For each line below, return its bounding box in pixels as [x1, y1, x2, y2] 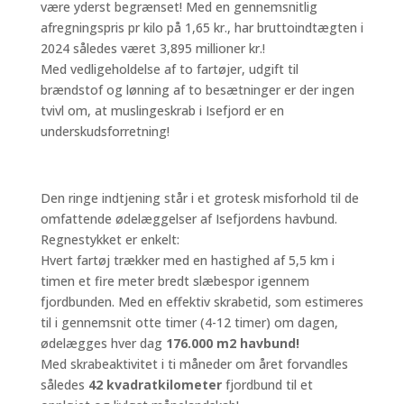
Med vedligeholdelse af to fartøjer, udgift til [40, 60, 298, 78]
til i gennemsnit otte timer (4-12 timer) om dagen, [40, 314, 338, 331]
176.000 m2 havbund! [165, 335, 299, 352]
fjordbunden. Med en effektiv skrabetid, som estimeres [40, 293, 363, 310]
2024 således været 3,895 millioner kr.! [40, 40, 265, 57]
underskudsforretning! [40, 123, 170, 140]
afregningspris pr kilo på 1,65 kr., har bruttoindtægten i [40, 19, 363, 36]
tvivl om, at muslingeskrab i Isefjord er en [40, 102, 284, 119]
